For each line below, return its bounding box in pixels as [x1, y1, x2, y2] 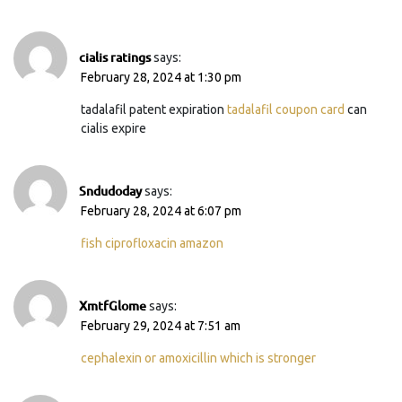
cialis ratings [79, 48, 151, 66]
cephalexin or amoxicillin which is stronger [81, 350, 316, 365]
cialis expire [81, 120, 146, 135]
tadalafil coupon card [227, 101, 345, 117]
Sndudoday [79, 181, 142, 199]
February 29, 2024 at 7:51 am [81, 318, 240, 333]
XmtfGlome [79, 296, 146, 314]
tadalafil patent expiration [81, 101, 227, 117]
